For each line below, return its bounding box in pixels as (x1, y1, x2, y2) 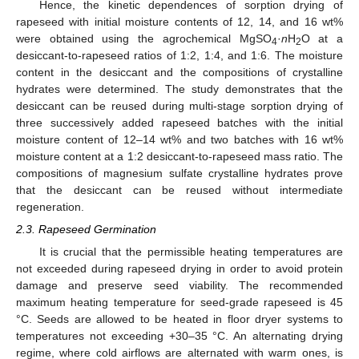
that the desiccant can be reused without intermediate (16, 183, 343, 196)
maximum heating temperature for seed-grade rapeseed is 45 (16, 296, 343, 309)
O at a (301, 31, 344, 45)
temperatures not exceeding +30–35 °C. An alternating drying (16, 329, 343, 343)
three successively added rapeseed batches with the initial (16, 115, 343, 129)
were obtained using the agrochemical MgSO (16, 31, 272, 45)
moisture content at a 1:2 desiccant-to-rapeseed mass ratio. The (16, 149, 343, 163)
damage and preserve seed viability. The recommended (16, 279, 343, 292)
